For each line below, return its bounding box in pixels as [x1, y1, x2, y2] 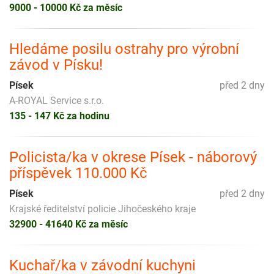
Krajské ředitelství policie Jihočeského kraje [9, 202, 196, 215]
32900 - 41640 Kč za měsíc [9, 218, 128, 230]
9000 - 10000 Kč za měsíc [9, 1, 122, 13]
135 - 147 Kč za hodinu [9, 109, 109, 122]
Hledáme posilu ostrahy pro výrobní [9, 40, 239, 57]
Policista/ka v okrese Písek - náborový [9, 148, 257, 166]
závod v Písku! [9, 56, 103, 73]
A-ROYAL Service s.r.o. [9, 94, 104, 106]
